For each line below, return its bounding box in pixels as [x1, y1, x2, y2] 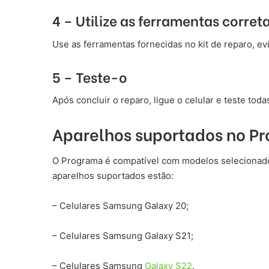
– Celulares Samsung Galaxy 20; [52, 199, 189, 211]
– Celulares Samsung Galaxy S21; [52, 229, 193, 241]
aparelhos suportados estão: [52, 169, 174, 181]
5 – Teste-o [52, 65, 127, 86]
